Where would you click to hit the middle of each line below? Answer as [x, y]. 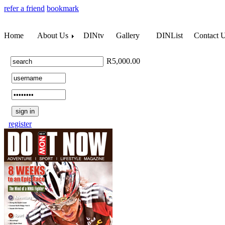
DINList [170, 35]
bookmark [63, 8]
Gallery [128, 35]
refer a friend [24, 8]
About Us [54, 35]
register [20, 124]
